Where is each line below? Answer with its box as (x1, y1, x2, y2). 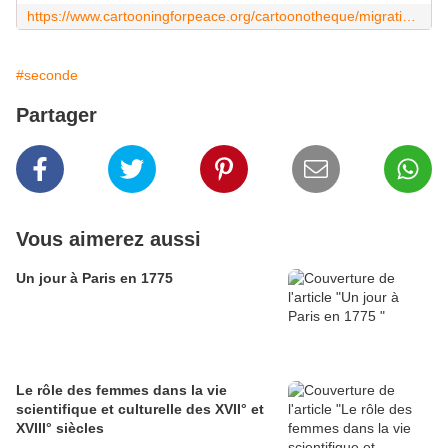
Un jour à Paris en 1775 (16, 270, 173, 287)
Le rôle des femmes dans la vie (16, 382, 227, 399)
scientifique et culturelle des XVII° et (16, 401, 264, 418)
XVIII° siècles (16, 420, 104, 437)
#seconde (16, 67, 78, 84)
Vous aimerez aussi (16, 228, 201, 251)
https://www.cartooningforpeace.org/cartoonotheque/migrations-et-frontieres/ (402, 8, 416, 25)
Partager (16, 104, 97, 127)
